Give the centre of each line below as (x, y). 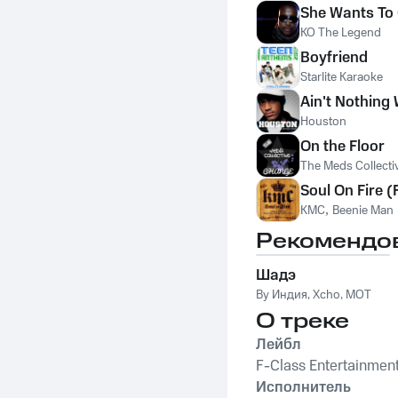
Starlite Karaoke (342, 77)
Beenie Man (363, 211)
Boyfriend (334, 58)
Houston (323, 122)
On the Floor (342, 147)
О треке (302, 322)
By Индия (282, 295)
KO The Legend (341, 33)
